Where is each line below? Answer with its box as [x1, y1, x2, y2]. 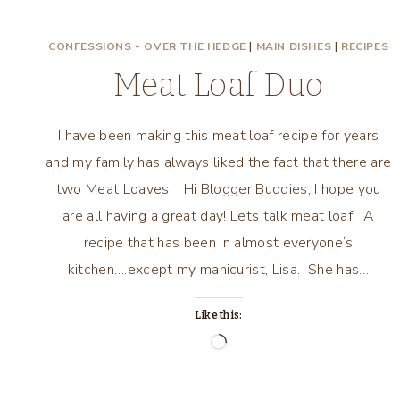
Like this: [194, 309, 243, 321]
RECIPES [341, 39, 389, 54]
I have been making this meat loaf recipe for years [58, 126, 379, 146]
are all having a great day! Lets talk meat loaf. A [62, 206, 375, 226]
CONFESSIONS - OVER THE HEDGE [48, 39, 246, 54]
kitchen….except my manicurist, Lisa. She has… [67, 260, 370, 279]
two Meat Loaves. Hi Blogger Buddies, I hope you [55, 179, 381, 199]
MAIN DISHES [255, 39, 332, 54]
